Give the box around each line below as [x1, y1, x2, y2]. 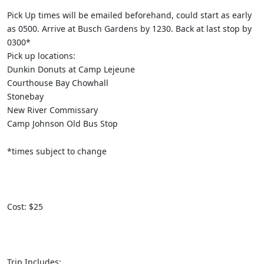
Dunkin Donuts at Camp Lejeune [7, 63, 135, 75]
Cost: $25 [7, 200, 43, 212]
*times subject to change [7, 145, 107, 157]
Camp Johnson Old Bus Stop [7, 117, 118, 129]
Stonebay [7, 90, 46, 102]
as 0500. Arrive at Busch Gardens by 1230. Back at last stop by [7, 22, 252, 34]
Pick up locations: [7, 49, 78, 61]
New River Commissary [7, 104, 98, 115]
